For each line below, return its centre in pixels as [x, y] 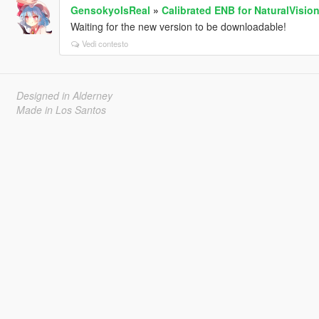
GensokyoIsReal [110, 10]
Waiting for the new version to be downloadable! [178, 26]
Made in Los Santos [61, 109]
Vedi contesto [105, 43]
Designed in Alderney [64, 95]
